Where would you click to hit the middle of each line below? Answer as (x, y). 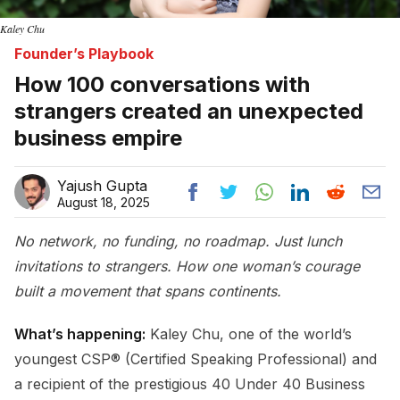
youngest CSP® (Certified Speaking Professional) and (196, 358)
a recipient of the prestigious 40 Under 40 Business (190, 383)
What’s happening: (80, 333)
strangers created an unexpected (189, 111)
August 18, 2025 (104, 202)
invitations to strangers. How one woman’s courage (187, 266)
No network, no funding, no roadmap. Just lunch (178, 241)
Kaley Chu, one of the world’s (249, 333)
